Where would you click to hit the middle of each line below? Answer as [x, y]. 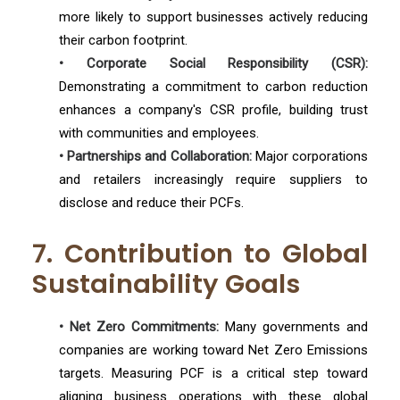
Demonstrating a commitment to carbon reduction [213, 87]
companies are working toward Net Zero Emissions [213, 350]
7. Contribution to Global [200, 254]
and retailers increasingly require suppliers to [213, 179]
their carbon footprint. [123, 40]
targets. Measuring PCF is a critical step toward [213, 373]
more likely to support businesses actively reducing [213, 17]
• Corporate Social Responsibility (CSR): [213, 63]
